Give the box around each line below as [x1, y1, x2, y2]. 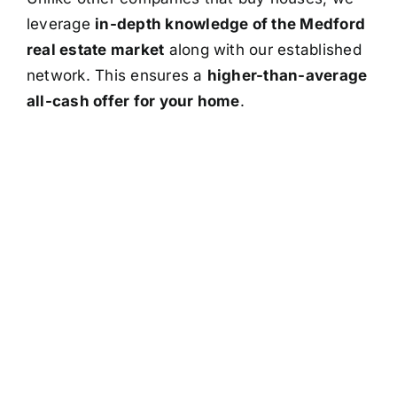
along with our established [164, 40, 362, 58]
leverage [26, 14, 96, 33]
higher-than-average [206, 66, 368, 84]
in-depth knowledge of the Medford [95, 14, 366, 33]
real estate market [26, 40, 165, 58]
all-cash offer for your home [26, 91, 240, 110]
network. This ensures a [26, 66, 207, 84]
